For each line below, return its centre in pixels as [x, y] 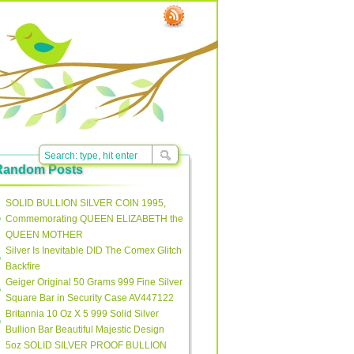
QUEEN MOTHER [44, 235]
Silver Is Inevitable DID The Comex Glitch [94, 250]
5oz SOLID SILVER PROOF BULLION [86, 345]
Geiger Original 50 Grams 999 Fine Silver [94, 282]
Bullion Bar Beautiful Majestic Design [85, 330]
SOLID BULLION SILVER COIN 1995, [86, 203]
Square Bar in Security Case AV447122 [90, 298]
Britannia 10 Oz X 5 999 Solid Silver [82, 314]
